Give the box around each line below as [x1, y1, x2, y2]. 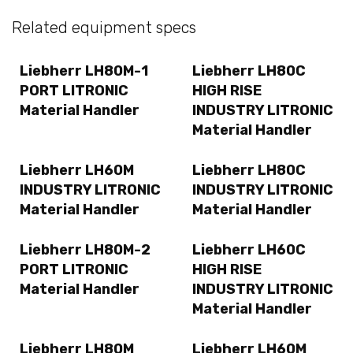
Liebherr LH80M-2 [20, 241, 150, 259]
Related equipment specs [12, 18, 196, 38]
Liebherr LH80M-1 [20, 61, 148, 80]
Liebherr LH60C [192, 241, 306, 259]
